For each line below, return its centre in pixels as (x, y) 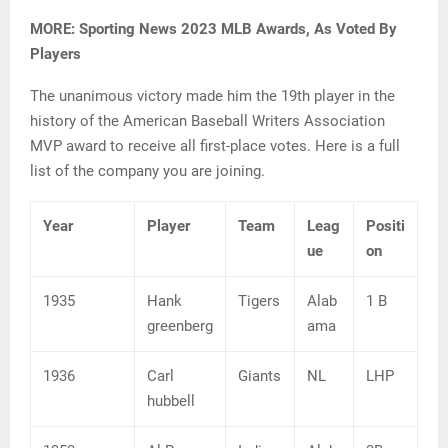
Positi (385, 226)
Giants (259, 376)
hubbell (171, 401)
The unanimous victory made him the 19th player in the (212, 96)
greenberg (180, 326)
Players (55, 54)
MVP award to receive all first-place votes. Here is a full (215, 146)
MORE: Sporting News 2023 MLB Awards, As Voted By (213, 29)
